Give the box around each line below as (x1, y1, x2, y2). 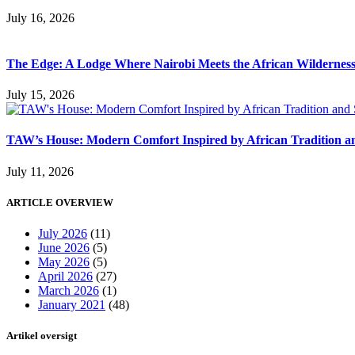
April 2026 (38, 269, 93, 283)
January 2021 (38, 297, 105, 311)
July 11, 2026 (6, 164, 74, 178)
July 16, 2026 (6, 11, 74, 25)
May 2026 (38, 254, 90, 269)
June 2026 (38, 240, 90, 254)
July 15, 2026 (6, 88, 74, 101)
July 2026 (38, 226, 87, 240)
